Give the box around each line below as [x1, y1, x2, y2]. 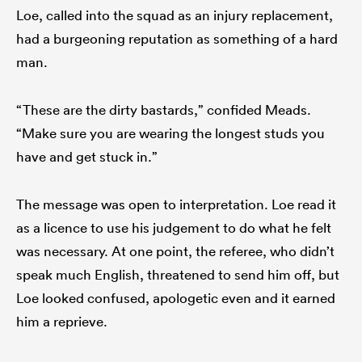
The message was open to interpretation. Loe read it [16, 195, 336, 213]
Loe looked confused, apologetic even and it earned [16, 288, 335, 306]
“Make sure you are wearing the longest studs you [16, 124, 325, 141]
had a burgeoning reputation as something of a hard [16, 29, 338, 47]
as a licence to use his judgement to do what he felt [16, 218, 331, 236]
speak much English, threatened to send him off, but [16, 265, 339, 283]
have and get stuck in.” [16, 147, 158, 165]
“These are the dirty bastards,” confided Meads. [16, 100, 311, 118]
